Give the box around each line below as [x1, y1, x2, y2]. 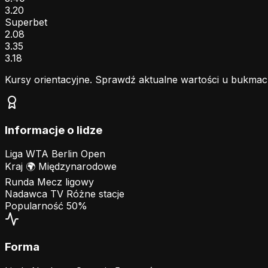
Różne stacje [66, 188, 124, 200]
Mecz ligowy [37, 176, 94, 188]
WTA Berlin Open [26, 148, 105, 160]
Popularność [5, 200, 63, 212]
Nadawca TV [5, 188, 63, 200]
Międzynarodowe [35, 160, 117, 173]
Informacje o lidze [5, 123, 102, 137]
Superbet [5, 16, 47, 28]
